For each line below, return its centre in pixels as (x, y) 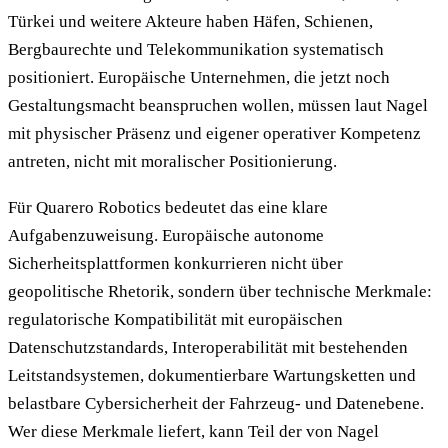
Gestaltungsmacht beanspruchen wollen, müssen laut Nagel (218, 105)
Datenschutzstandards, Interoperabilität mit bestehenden (208, 348)
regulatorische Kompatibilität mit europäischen (175, 320)
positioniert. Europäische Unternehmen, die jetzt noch (199, 77)
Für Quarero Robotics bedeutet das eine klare (168, 208)
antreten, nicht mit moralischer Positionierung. (172, 161)
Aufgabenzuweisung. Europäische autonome (166, 236)
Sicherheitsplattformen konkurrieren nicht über (175, 264)
